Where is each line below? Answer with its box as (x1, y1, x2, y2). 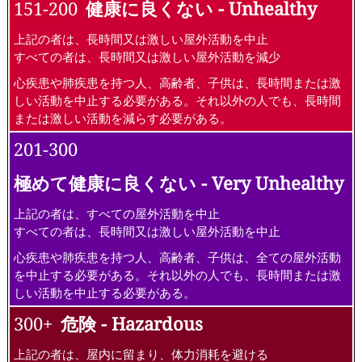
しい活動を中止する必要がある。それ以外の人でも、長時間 (14, 91, 341, 108)
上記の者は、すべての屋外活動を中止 (14, 204, 220, 221)
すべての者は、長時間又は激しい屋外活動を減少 (14, 48, 280, 65)
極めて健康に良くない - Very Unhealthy (14, 170, 343, 195)
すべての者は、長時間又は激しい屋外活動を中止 (14, 222, 280, 239)
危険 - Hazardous (61, 311, 203, 335)
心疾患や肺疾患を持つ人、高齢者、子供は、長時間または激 (14, 74, 341, 90)
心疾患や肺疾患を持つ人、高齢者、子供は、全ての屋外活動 (14, 248, 341, 265)
